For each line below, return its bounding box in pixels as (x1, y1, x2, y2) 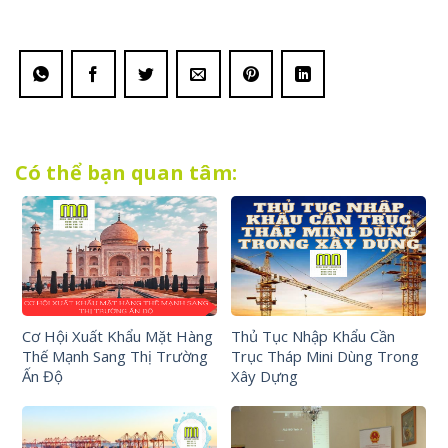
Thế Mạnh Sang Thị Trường (22, 345, 208, 366)
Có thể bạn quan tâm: (15, 158, 237, 186)
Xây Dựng (231, 365, 298, 386)
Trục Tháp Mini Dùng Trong (231, 345, 419, 366)
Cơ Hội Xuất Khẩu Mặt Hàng (22, 325, 213, 346)
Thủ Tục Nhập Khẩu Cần (231, 325, 395, 346)
